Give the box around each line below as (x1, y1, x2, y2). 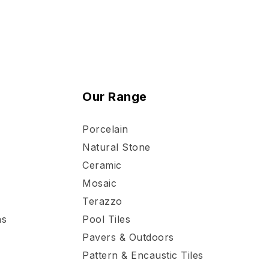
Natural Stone (82, 141, 151, 153)
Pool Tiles (82, 213, 130, 225)
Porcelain (82, 122, 128, 135)
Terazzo (82, 195, 122, 207)
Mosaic (82, 177, 116, 189)
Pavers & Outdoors (82, 231, 174, 243)
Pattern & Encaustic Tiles (82, 249, 204, 261)
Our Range (82, 89, 147, 104)
